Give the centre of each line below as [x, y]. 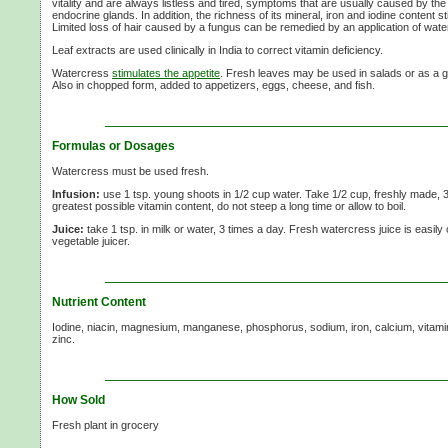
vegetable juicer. [91, 240]
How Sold [78, 399]
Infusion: [76, 193]
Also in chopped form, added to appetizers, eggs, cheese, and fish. [213, 84]
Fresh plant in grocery [105, 424]
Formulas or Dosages [113, 145]
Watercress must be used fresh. [130, 170]
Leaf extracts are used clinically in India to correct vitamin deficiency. [217, 49]
